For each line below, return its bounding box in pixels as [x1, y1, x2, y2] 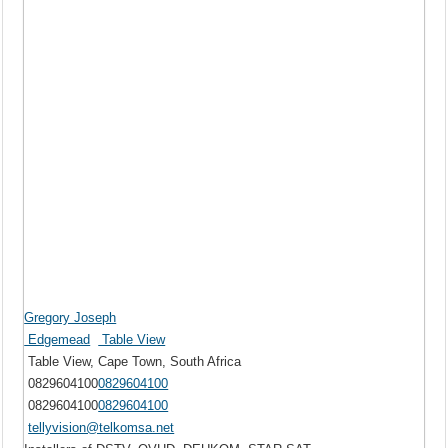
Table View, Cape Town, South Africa [24, 354, 242, 370]
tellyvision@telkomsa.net [28, 420, 175, 436]
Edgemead [24, 332, 91, 348]
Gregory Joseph [24, 310, 117, 326]
